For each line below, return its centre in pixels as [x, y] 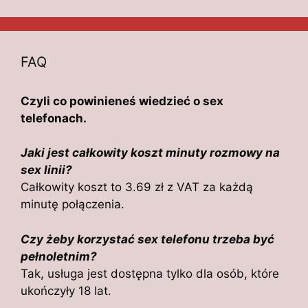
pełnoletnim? [59, 256]
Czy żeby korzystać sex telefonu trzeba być [147, 239]
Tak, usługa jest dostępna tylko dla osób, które [150, 273]
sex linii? [46, 170]
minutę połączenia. [73, 205]
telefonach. [54, 118]
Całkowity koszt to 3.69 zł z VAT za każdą [137, 187]
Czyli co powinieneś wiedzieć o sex [122, 101]
